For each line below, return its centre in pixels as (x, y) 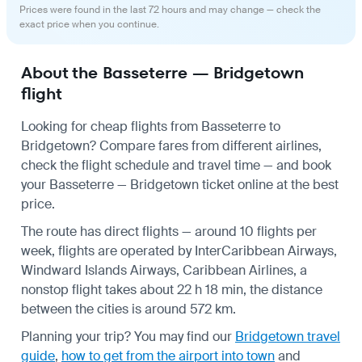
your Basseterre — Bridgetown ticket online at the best (180, 184)
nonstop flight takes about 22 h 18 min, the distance (172, 289)
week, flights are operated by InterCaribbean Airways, (179, 250)
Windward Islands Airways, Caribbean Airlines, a (164, 270)
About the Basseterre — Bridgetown (162, 72)
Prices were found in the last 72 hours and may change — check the (170, 9)
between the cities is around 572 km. (128, 309)
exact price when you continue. (89, 24)
